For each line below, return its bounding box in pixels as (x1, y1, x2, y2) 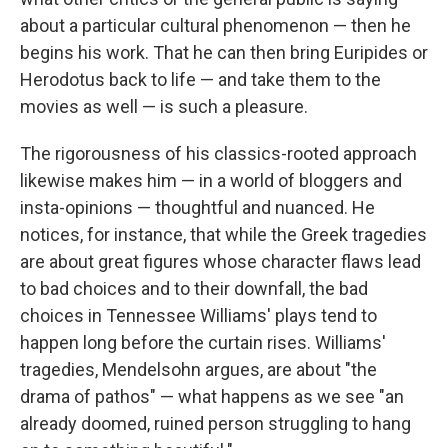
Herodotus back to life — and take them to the (20, 69, 381, 91)
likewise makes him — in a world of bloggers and (20, 170, 402, 192)
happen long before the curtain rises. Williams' (20, 332, 386, 354)
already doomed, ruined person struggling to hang (20, 413, 411, 435)
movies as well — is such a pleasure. (20, 96, 308, 118)
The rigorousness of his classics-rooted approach (20, 143, 417, 165)
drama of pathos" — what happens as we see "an (20, 386, 404, 408)
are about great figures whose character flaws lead (20, 251, 421, 273)
